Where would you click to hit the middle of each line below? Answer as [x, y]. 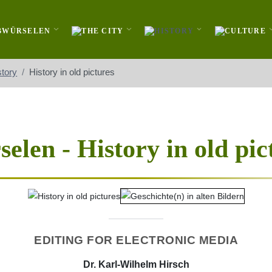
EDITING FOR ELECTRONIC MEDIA [136, 240]
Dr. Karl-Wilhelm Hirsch [136, 264]
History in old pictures [72, 72]
